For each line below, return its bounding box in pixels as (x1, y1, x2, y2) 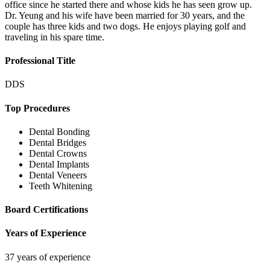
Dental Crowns (29, 148, 87, 159)
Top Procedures (5, 102, 70, 113)
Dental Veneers (29, 169, 87, 180)
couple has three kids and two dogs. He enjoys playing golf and (5, 20, 246, 31)
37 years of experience (5, 251, 90, 262)
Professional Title (5, 55, 75, 66)
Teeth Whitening (29, 180, 92, 191)
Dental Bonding (29, 126, 90, 137)
